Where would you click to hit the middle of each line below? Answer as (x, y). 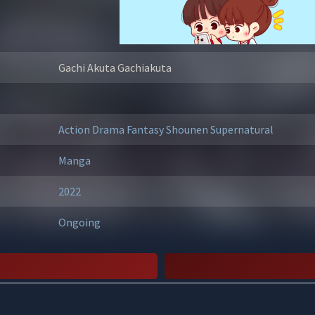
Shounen (188, 129)
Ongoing (79, 222)
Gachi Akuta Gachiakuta (115, 67)
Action (75, 129)
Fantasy (146, 129)
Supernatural (242, 129)
